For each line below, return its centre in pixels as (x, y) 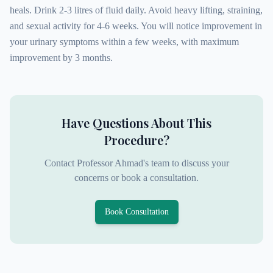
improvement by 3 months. (61, 58)
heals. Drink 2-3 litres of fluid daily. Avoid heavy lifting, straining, (136, 10)
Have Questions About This (136, 123)
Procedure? (136, 140)
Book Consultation (136, 212)
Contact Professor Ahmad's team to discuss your (136, 163)
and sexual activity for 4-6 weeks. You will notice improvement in (136, 26)
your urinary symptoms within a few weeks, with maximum (124, 42)
